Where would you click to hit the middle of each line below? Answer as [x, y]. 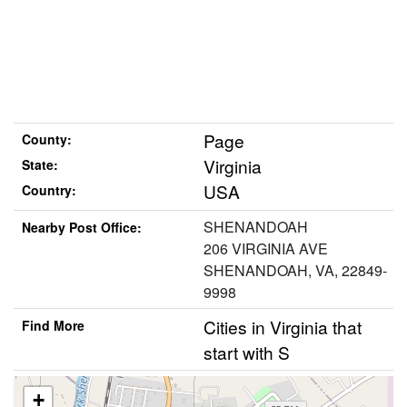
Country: [49, 190]
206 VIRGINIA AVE [266, 248]
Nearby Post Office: [81, 227]
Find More [53, 325]
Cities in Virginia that [283, 326]
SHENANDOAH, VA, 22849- [295, 270]
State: [40, 165]
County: [46, 139]
